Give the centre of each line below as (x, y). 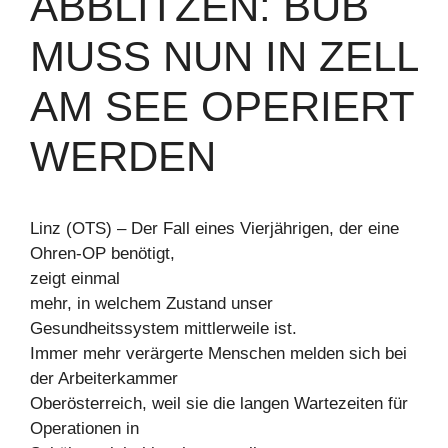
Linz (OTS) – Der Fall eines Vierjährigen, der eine (214, 228)
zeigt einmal (75, 278)
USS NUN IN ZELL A (223, 56)
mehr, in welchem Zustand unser (151, 303)
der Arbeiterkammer (104, 378)
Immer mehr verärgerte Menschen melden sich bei (218, 353)
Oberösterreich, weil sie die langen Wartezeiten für (219, 403)
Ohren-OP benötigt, (102, 253)
